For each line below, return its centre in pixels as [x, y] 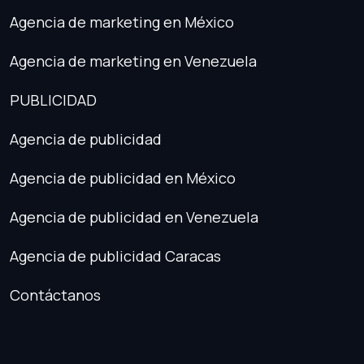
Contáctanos [55, 295]
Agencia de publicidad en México [123, 178]
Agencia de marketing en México [122, 22]
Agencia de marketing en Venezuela [133, 61]
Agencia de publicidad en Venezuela [134, 217]
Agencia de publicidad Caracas [115, 256]
